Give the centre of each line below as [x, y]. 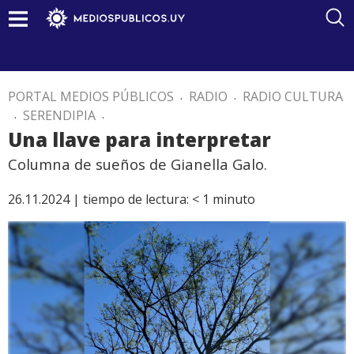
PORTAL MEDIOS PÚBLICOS [91, 96]
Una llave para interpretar [139, 139]
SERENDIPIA [59, 115]
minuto [234, 199]
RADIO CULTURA [293, 96]
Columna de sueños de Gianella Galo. [137, 164]
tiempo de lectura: [136, 199]
